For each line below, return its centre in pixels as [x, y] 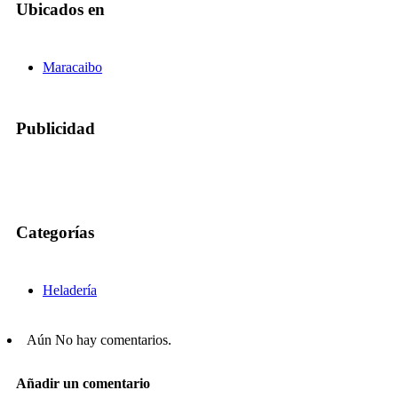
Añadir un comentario [83, 384]
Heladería [70, 290]
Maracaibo [72, 67]
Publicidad [56, 128]
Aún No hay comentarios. [99, 339]
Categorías [55, 233]
